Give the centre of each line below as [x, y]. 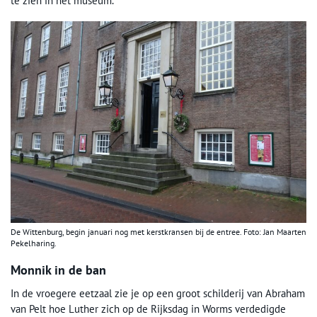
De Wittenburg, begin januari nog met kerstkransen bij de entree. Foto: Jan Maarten [158, 232]
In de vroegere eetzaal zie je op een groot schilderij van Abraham [158, 294]
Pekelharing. [34, 243]
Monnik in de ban [58, 270]
